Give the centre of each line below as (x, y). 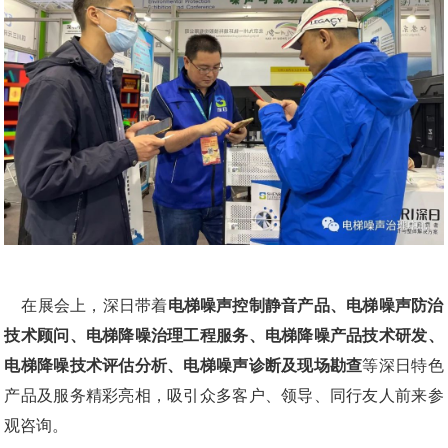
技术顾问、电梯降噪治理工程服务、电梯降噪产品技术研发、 (224, 336)
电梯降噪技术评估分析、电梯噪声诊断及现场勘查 (183, 366)
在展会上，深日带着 (94, 306)
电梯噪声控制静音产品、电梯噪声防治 (305, 306)
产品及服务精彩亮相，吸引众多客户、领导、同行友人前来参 (224, 396)
